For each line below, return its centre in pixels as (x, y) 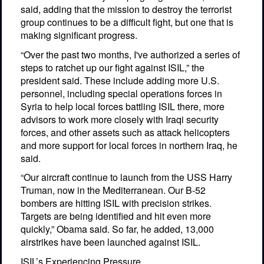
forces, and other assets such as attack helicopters (125, 132)
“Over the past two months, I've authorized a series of (130, 54)
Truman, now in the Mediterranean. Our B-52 (113, 190)
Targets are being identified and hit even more (116, 216)
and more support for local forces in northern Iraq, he (129, 145)
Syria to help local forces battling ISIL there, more (123, 106)
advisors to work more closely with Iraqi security (120, 119)
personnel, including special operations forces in (121, 93)
